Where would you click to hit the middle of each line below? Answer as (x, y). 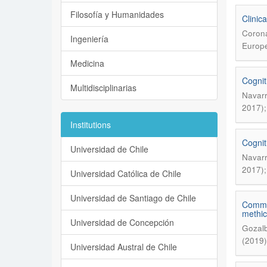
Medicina (87, 63)
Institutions (91, 125)
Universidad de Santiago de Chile (133, 198)
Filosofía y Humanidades (117, 14)
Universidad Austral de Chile (124, 247)
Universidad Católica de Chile (126, 173)
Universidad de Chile (109, 149)
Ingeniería (89, 39)
